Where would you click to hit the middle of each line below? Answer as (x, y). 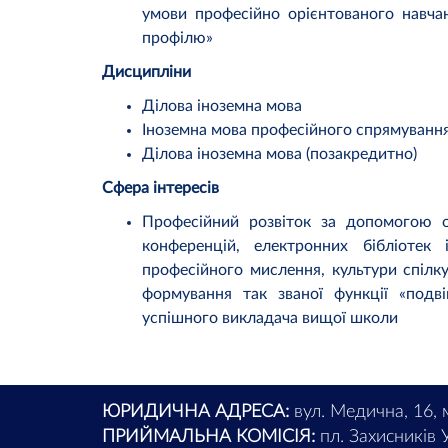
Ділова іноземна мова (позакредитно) (279, 154)
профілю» (177, 38)
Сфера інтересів (160, 188)
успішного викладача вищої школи (270, 318)
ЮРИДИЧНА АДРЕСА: (195, 412)
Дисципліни (146, 72)
